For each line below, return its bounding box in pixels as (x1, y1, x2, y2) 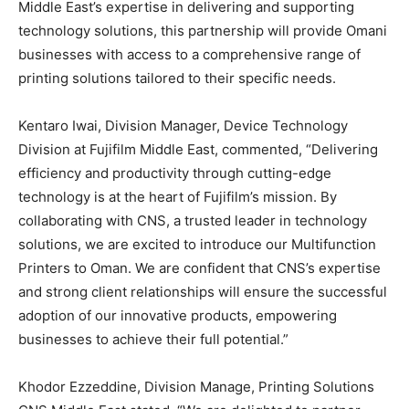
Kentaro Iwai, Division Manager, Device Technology (18, 116, 348, 134)
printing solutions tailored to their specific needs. (18, 68, 336, 87)
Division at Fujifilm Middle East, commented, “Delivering (18, 140, 378, 158)
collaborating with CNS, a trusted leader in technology (18, 211, 367, 229)
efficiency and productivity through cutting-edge (18, 163, 331, 182)
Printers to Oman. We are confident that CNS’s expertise (18, 258, 381, 277)
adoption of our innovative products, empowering (18, 306, 337, 324)
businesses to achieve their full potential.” (18, 330, 288, 348)
